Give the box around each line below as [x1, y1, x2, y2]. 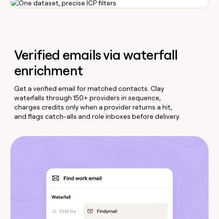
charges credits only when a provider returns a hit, [14, 103, 173, 111]
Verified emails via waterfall [14, 47, 178, 64]
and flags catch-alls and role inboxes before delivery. [14, 112, 181, 121]
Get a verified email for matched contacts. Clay [14, 85, 165, 93]
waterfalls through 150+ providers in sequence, [14, 94, 161, 102]
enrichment [14, 63, 83, 79]
